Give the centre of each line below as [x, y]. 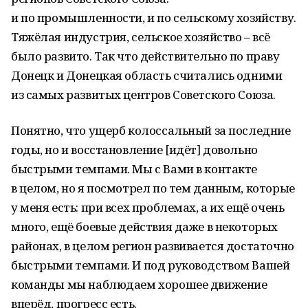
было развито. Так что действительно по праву [145, 56]
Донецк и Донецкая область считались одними [147, 75]
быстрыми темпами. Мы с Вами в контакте [134, 169]
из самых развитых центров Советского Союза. [143, 95]
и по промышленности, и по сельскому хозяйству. [154, 18]
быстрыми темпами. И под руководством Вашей [151, 265]
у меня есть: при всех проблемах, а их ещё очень [148, 207]
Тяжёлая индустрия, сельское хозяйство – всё [141, 37]
